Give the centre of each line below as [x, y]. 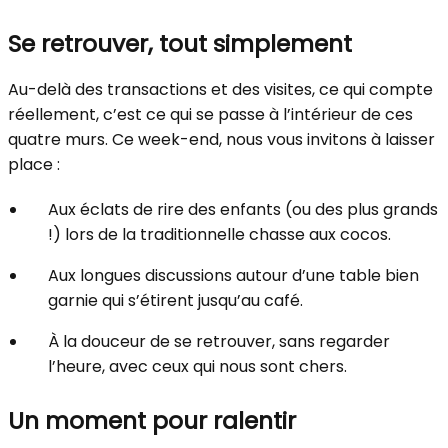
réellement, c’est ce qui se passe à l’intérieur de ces [210, 114]
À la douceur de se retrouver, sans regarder [219, 341]
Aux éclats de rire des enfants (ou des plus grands [243, 209]
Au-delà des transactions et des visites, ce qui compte [220, 89]
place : [34, 164]
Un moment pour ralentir [152, 420]
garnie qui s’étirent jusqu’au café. [175, 300]
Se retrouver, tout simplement [180, 43]
